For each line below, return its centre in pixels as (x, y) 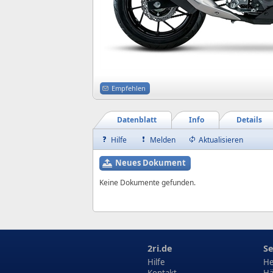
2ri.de (160, 249)
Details (249, 120)
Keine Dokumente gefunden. (147, 183)
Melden (163, 140)
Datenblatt (137, 120)
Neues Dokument (151, 163)
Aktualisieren (221, 140)
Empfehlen (129, 88)
